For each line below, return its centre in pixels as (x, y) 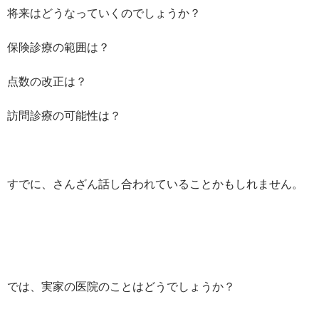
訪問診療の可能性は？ (64, 115)
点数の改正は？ (47, 80)
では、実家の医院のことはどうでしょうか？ (121, 286)
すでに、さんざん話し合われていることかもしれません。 (155, 183)
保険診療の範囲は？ (58, 46)
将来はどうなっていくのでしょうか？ (104, 12)
